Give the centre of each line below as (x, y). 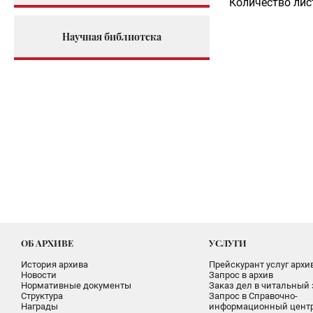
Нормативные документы (76, 285)
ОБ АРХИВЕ (47, 243)
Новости (39, 275)
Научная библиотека (112, 36)
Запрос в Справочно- (253, 296)
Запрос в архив (241, 275)
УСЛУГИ (227, 243)
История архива (54, 264)
